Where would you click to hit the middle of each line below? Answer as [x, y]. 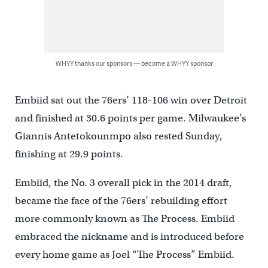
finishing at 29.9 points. [69, 154]
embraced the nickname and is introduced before [129, 237]
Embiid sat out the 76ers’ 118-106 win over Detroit [131, 100]
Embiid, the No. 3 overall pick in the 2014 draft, [123, 183]
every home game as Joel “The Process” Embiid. [124, 255]
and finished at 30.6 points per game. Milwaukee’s [130, 118]
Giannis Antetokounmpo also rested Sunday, [118, 136]
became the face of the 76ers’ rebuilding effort [121, 201]
